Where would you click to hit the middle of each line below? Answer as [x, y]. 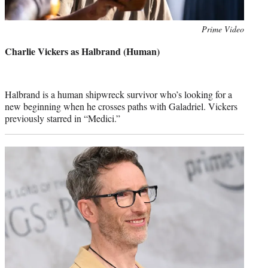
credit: [15, 41]
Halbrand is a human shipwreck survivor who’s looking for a [118, 94]
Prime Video [223, 29]
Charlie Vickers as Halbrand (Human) [82, 51]
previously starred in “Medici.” [63, 118]
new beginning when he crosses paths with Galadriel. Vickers [121, 106]
